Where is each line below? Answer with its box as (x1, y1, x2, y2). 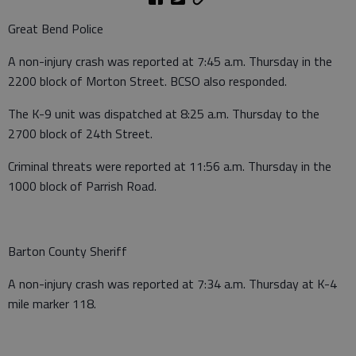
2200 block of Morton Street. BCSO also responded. (8, 71, 287, 91)
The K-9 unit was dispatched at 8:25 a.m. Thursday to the (8, 103, 319, 123)
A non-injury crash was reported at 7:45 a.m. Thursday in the (8, 51, 332, 71)
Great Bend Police (8, 18, 103, 38)
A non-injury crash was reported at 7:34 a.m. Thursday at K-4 (8, 273, 337, 293)
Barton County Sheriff (8, 241, 127, 261)
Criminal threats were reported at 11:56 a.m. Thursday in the (8, 156, 331, 176)
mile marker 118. (8, 293, 96, 313)
